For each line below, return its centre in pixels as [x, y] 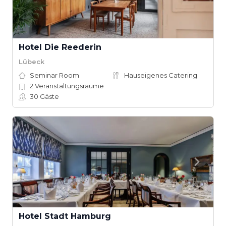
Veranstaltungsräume [69, 86]
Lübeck [32, 61]
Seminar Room [54, 75]
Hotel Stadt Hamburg [65, 216]
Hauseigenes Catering [161, 75]
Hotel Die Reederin [60, 47]
